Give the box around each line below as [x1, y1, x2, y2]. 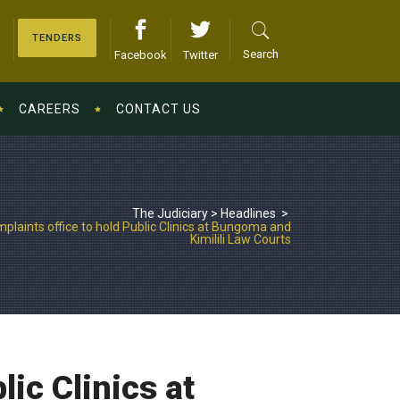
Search [243, 47, 279, 61]
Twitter [183, 48, 218, 62]
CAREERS [19, 102, 80, 116]
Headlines [221, 205, 276, 221]
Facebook [114, 48, 167, 62]
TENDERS [32, 32, 82, 44]
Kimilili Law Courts [190, 232, 291, 246]
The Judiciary [132, 205, 208, 221]
